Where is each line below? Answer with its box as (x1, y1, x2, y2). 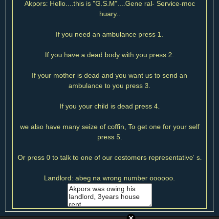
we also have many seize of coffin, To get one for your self (20, 122, 199, 131)
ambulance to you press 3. (68, 81, 151, 89)
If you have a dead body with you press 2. (45, 50, 174, 59)
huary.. (99, 9, 120, 18)
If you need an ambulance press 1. (56, 30, 163, 38)
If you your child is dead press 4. (59, 102, 160, 110)
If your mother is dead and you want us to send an (32, 71, 187, 79)
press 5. (97, 132, 122, 141)
